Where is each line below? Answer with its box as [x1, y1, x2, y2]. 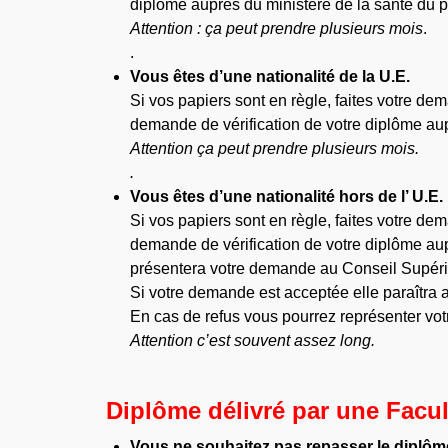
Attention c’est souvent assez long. [130, 331, 376, 349]
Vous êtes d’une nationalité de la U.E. [130, 67, 411, 85]
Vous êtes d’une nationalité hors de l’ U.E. [130, 187, 444, 205]
